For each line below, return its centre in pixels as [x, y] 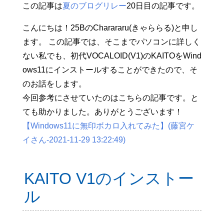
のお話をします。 [54, 84]
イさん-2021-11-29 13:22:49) [74, 140]
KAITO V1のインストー [109, 178]
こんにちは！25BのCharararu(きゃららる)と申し [110, 28]
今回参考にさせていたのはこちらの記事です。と [110, 98]
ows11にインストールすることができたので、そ [110, 70]
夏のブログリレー [94, 6]
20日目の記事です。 [163, 6]
